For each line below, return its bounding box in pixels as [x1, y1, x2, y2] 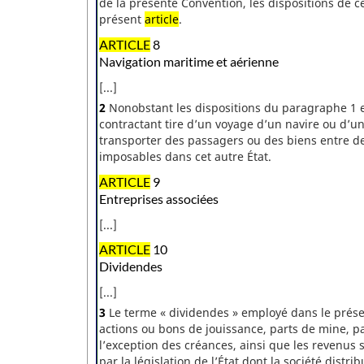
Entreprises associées [99, 191, 219, 206]
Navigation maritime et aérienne [99, 54, 279, 69]
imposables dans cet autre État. [99, 148, 271, 164]
